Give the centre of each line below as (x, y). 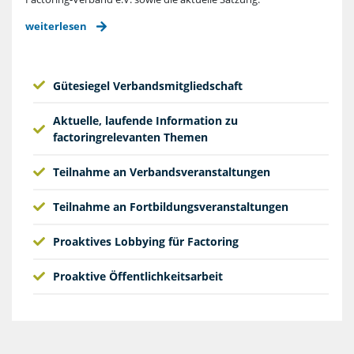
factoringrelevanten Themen (130, 137)
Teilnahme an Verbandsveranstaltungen (161, 172)
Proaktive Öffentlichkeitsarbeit (137, 277)
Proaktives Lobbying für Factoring (145, 242)
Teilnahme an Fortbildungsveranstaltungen (170, 207)
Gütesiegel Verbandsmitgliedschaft (147, 85)
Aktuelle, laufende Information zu (145, 121)
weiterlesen (56, 26)
